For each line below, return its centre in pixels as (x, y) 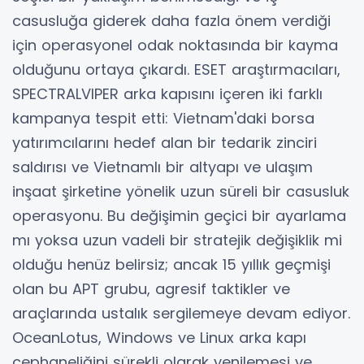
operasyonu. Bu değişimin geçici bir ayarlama (179, 215)
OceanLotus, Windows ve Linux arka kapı (159, 337)
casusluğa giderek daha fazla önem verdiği (171, 20)
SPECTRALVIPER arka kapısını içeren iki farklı (167, 93)
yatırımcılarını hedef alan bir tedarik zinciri (165, 142)
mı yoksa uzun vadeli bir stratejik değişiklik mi (177, 240)
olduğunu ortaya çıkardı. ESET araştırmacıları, (176, 69)
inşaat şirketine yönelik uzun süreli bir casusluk (181, 191)
